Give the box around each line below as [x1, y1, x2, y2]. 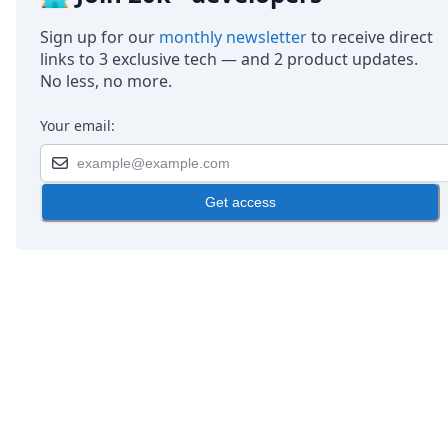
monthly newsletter [159, 25, 307, 48]
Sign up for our [40, 25, 159, 48]
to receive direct [307, 25, 433, 48]
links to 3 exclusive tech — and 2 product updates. [40, 47, 418, 70]
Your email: [40, 115, 115, 135]
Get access [204, 193, 276, 210]
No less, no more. [40, 69, 172, 92]
